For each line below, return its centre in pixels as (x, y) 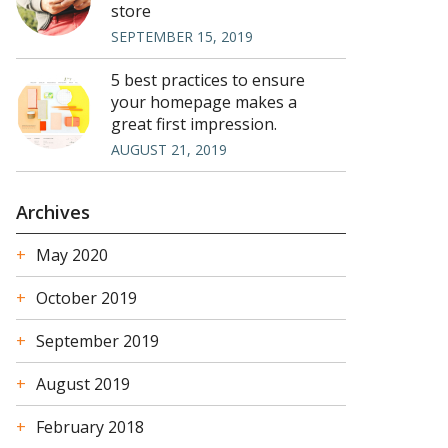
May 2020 (72, 254)
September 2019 (97, 340)
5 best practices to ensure (208, 80)
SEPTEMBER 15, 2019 (182, 37)
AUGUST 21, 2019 (169, 150)
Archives (53, 211)
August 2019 (83, 383)
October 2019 (86, 297)
